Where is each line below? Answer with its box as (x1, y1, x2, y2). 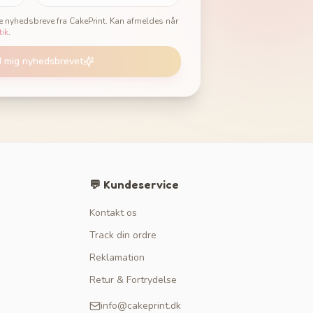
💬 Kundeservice (89, 177, 179, 191)
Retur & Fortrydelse (89, 273, 177, 286)
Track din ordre (89, 228, 156, 242)
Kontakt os (89, 206, 137, 219)
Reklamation (89, 251, 145, 264)
